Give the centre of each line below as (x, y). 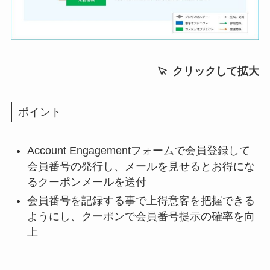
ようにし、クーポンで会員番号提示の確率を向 (141, 216)
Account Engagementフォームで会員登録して (138, 151)
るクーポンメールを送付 (86, 182)
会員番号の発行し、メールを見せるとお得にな (141, 167)
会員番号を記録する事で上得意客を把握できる (141, 200)
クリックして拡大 (215, 71)
